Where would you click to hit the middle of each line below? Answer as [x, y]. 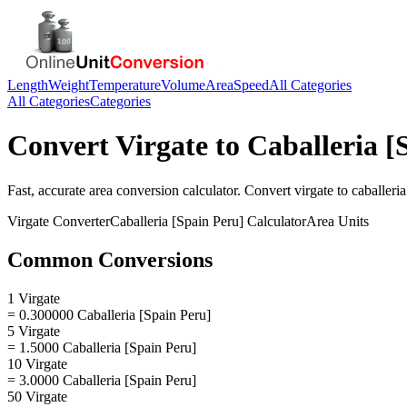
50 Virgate [37, 396]
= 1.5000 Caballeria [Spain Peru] [102, 347]
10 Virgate [37, 363]
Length [28, 85]
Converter [79, 221]
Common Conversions [110, 259]
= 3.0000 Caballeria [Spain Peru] [102, 380]
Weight [69, 85]
